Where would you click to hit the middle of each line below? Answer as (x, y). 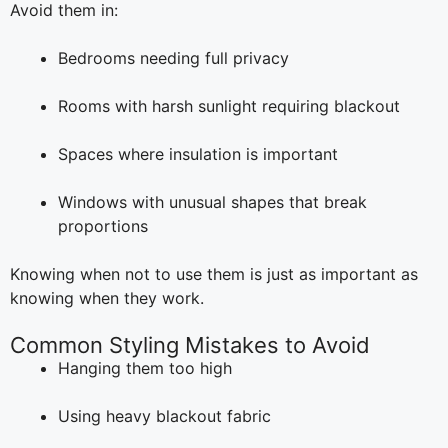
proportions (103, 225)
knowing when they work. (107, 297)
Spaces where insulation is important (198, 153)
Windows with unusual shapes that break (212, 201)
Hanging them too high (145, 367)
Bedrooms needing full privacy (173, 57)
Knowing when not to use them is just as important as (214, 273)
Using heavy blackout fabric (164, 415)
